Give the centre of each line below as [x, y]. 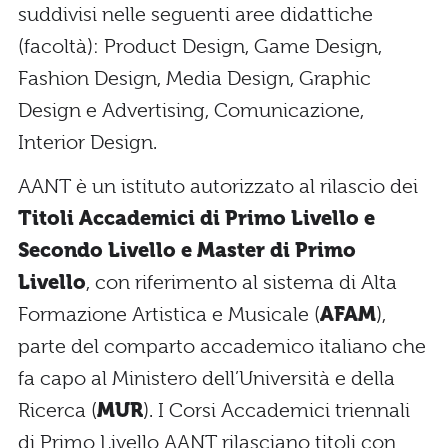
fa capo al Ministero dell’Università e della [206, 378]
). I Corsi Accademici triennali [276, 410]
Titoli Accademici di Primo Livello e [196, 218]
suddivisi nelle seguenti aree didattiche [195, 14]
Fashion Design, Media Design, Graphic [194, 78]
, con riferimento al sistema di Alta [241, 282]
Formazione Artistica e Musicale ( [169, 314]
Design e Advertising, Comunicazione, [191, 110]
